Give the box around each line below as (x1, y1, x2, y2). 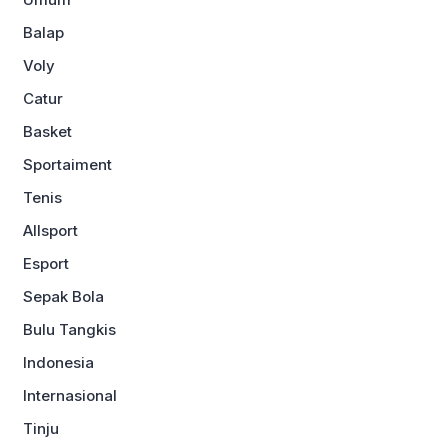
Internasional (23, 386, 117, 406)
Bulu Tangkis (23, 320, 116, 340)
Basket (23, 122, 72, 142)
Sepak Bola (23, 287, 104, 307)
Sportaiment (23, 155, 112, 175)
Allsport (23, 221, 78, 241)
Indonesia (23, 353, 94, 373)
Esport (23, 254, 69, 274)
